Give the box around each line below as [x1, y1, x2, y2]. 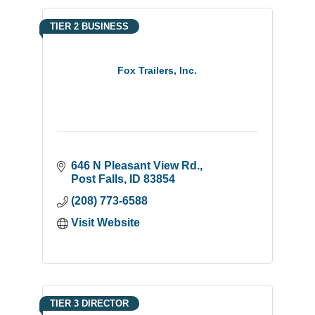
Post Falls [70, 173, 124, 185]
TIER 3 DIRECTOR [49, 298, 129, 309]
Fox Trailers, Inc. [117, 65, 198, 76]
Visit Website [70, 217, 140, 229]
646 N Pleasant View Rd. [70, 160, 200, 172]
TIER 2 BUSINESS [49, 21, 129, 32]
